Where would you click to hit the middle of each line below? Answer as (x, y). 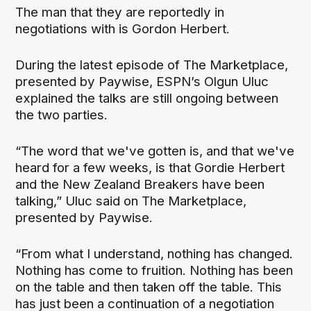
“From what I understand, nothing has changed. (154, 253)
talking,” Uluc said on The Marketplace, (131, 201)
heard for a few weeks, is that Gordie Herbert (150, 167)
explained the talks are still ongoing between (147, 98)
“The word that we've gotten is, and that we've (155, 151)
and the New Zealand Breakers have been (140, 184)
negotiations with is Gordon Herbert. (123, 28)
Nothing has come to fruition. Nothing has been (154, 270)
